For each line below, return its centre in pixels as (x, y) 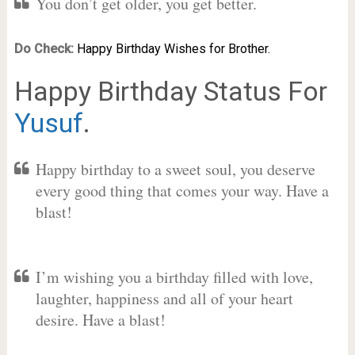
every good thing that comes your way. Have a (182, 191)
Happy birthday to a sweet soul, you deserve (175, 169)
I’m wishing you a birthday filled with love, (174, 277)
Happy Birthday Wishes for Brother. (173, 49)
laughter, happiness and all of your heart (164, 298)
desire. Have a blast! (100, 320)
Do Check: (44, 49)
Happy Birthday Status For (170, 91)
